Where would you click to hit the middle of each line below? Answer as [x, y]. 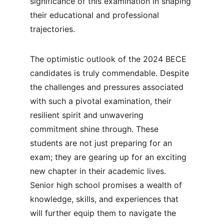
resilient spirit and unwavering [88, 115]
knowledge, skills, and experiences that [105, 199]
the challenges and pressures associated [108, 87]
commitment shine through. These [95, 129]
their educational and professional [96, 15]
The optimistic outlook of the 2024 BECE [109, 59]
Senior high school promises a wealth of [107, 185]
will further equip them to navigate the [104, 213]
